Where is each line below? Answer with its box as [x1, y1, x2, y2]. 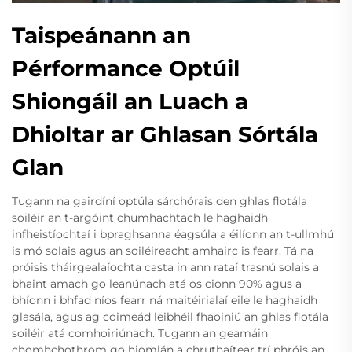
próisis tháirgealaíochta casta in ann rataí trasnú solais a [12, 259, 319, 274]
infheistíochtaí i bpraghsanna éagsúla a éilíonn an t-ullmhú [12, 226, 334, 241]
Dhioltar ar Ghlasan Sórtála [12, 120, 318, 148]
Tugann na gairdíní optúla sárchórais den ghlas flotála [12, 193, 307, 208]
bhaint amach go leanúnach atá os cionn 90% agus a [12, 276, 302, 291]
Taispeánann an [12, 21, 191, 49]
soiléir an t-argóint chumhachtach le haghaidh [12, 210, 268, 225]
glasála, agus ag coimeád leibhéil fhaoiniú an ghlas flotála [12, 309, 328, 324]
